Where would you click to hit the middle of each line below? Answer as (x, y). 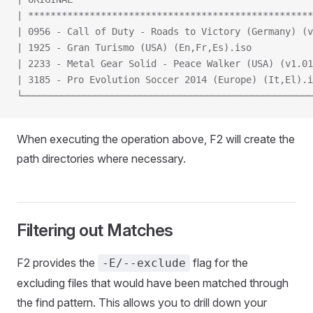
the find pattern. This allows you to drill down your (142, 303)
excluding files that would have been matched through (153, 283)
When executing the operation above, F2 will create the (156, 139)
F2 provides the (57, 263)
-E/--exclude (144, 263)
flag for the (219, 263)
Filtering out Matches (95, 230)
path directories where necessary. (101, 159)
